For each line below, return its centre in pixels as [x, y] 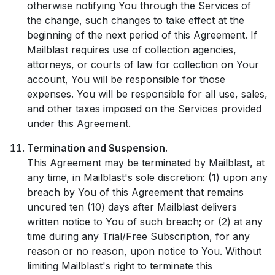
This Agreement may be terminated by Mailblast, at [146, 163]
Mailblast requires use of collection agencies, [132, 50]
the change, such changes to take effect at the [136, 20]
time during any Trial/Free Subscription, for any [138, 236]
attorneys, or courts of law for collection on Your [143, 64]
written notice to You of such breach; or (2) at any [145, 222]
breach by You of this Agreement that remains [135, 192]
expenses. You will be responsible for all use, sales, [147, 94]
